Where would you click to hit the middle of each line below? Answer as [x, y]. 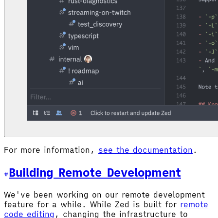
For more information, [51, 150]
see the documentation [145, 150]
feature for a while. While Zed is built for [92, 204]
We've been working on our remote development [104, 194]
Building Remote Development [95, 172]
